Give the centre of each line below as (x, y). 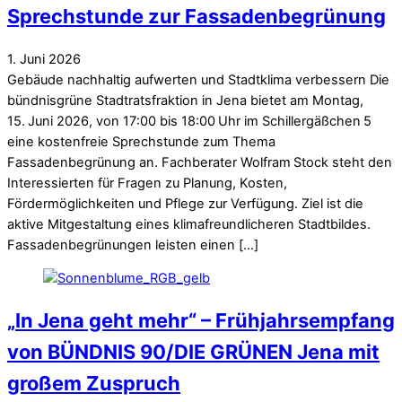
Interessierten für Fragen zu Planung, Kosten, (147, 183)
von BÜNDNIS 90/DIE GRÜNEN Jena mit (193, 352)
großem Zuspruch (94, 384)
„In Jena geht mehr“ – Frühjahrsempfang (201, 321)
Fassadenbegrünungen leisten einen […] (133, 245)
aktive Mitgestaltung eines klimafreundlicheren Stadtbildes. (189, 224)
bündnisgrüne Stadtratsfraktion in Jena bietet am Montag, (185, 100)
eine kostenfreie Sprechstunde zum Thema (141, 141)
